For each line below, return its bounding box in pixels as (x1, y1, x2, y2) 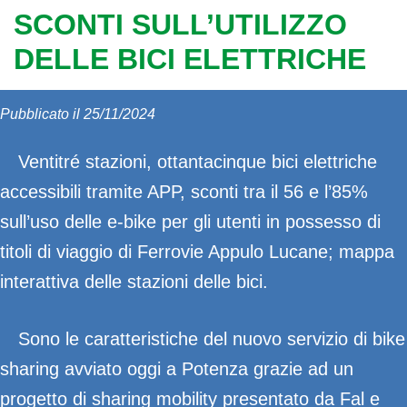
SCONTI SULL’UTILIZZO (14, 8, 347, 41)
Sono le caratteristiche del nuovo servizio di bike (18, 329, 405, 349)
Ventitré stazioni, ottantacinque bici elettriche (18, 152, 377, 172)
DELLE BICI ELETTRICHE (14, 43, 366, 75)
